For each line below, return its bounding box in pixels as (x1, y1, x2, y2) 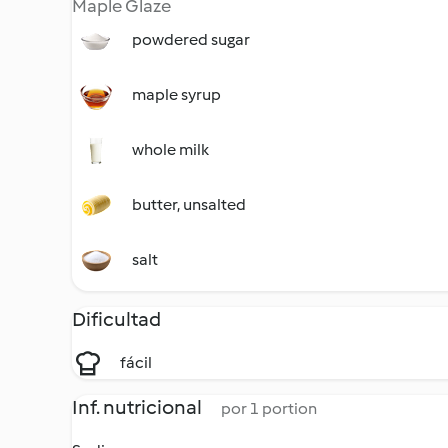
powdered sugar (132, 30, 250, 49)
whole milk (132, 140, 209, 159)
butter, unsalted (132, 195, 246, 214)
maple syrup (132, 85, 221, 104)
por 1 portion (221, 399, 317, 418)
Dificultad (72, 307, 161, 331)
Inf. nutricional (72, 395, 205, 419)
